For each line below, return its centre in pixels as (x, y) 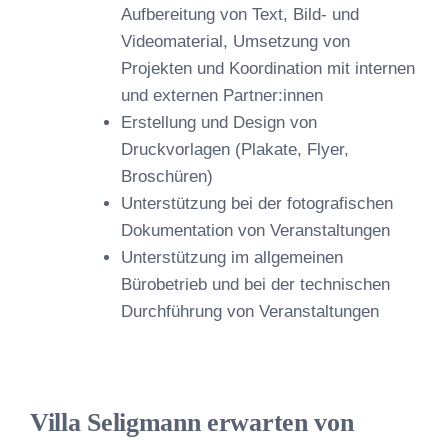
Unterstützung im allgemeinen (232, 257)
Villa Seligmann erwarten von (192, 422)
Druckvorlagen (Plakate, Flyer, (235, 149)
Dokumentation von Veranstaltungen (255, 230)
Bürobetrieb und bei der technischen (255, 284)
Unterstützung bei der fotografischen (257, 203)
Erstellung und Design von (219, 122)
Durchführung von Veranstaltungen (250, 311)
